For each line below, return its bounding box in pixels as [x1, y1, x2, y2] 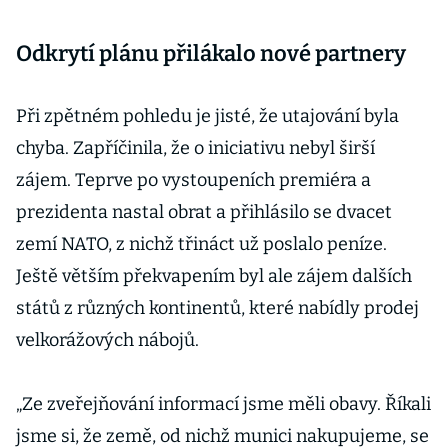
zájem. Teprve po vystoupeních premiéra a [16, 169, 371, 191]
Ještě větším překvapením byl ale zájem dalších [16, 265, 412, 287]
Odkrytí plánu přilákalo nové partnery [16, 40, 406, 67]
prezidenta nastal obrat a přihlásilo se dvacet [16, 201, 392, 223]
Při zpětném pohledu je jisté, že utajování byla [16, 105, 399, 127]
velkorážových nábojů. [16, 329, 199, 351]
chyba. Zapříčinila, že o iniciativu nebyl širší [16, 137, 375, 159]
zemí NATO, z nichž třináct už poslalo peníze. [16, 233, 387, 255]
